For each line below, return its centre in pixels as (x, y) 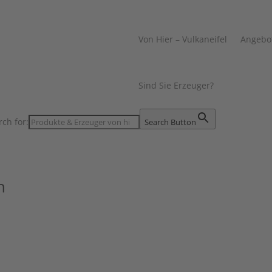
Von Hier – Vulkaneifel (183, 39)
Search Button (170, 122)
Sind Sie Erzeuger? (176, 85)
